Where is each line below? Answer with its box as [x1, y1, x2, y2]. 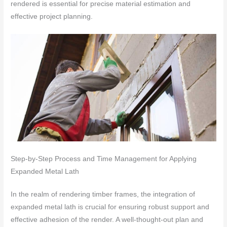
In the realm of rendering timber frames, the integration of [11, 190, 196, 198]
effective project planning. [11, 12, 93, 20]
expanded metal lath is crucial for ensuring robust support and [11, 203, 210, 211]
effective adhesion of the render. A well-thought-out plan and [11, 215, 204, 223]
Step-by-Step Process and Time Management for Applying [11, 155, 197, 163]
